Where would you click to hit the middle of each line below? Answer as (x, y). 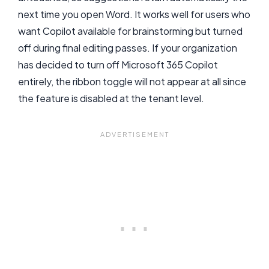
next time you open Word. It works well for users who (134, 14)
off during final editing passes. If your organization (128, 48)
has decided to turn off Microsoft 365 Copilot (118, 65)
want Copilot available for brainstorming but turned (130, 31)
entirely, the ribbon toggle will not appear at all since (132, 82)
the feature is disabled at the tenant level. (111, 98)
